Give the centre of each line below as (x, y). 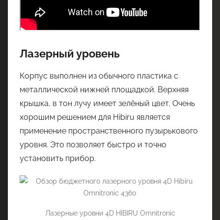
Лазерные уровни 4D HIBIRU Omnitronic (110, 213)
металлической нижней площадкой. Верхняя (104, 89)
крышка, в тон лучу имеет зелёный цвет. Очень (107, 103)
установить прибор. (58, 158)
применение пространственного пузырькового (109, 131)
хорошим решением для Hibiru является (95, 117)
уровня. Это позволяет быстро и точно (93, 144)
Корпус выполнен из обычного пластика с (99, 76)
